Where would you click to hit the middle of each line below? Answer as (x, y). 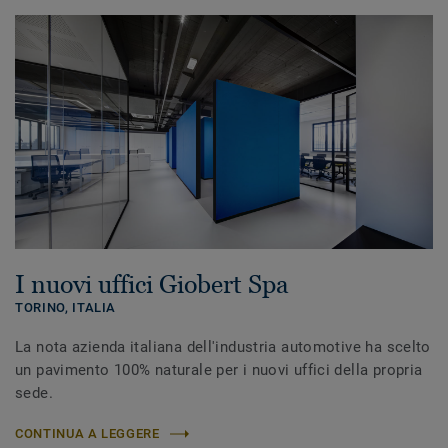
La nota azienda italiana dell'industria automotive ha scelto (223, 347)
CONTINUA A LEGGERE (87, 434)
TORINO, (44, 308)
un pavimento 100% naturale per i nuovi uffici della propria (219, 370)
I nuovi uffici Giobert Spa (152, 284)
